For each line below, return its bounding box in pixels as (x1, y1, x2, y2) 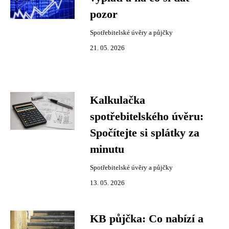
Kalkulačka (90, 94, 145, 106)
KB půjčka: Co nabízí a (90, 213, 203, 225)
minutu (90, 143, 124, 155)
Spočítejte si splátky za (90, 127, 199, 139)
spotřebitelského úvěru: (90, 110, 203, 123)
